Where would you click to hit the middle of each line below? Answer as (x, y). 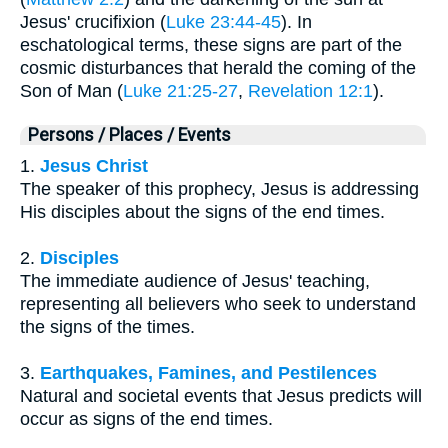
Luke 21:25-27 (180, 91)
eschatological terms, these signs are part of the (211, 45)
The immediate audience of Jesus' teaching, (195, 281)
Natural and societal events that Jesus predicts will (221, 396)
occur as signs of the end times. (146, 419)
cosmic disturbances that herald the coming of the (218, 68)
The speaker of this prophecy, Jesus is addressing (219, 189)
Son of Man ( (71, 91)
